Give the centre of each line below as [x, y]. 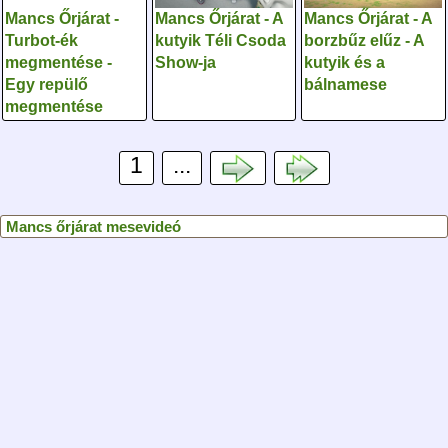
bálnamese [346, 85]
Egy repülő [47, 85]
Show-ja [185, 63]
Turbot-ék [42, 41]
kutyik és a [345, 63]
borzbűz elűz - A [364, 41]
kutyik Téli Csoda [220, 41]
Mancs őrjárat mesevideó [93, 226]
